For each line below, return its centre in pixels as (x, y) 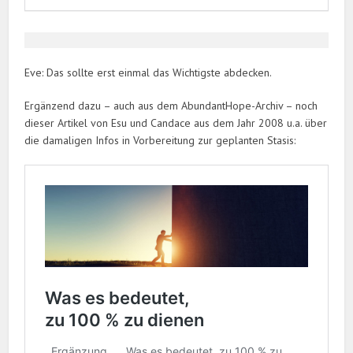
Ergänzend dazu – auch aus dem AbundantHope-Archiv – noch (171, 106)
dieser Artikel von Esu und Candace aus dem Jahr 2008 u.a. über (176, 123)
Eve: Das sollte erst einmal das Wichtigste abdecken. (149, 73)
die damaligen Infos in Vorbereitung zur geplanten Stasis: (160, 141)
